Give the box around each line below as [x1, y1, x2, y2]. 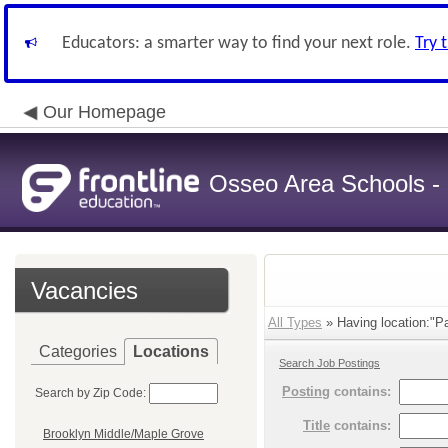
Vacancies [31, 277, 138, 304]
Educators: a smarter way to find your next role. [62, 34, 415, 53]
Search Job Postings [279, 357, 380, 369]
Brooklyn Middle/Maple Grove [43, 427, 204, 442]
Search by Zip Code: [35, 386, 146, 400]
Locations [133, 343, 209, 360]
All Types [268, 315, 322, 330]
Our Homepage [43, 102, 166, 122]
